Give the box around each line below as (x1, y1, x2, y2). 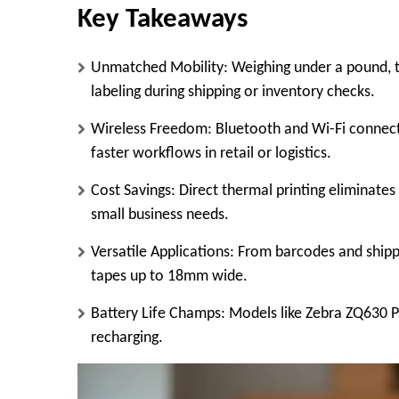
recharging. (91, 330, 163, 347)
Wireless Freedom (91, 121, 208, 139)
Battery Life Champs (91, 305, 221, 323)
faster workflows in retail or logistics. (91, 145, 331, 163)
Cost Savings (91, 183, 171, 200)
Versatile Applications (91, 244, 230, 262)
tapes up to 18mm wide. (91, 268, 248, 286)
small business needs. (91, 207, 229, 224)
